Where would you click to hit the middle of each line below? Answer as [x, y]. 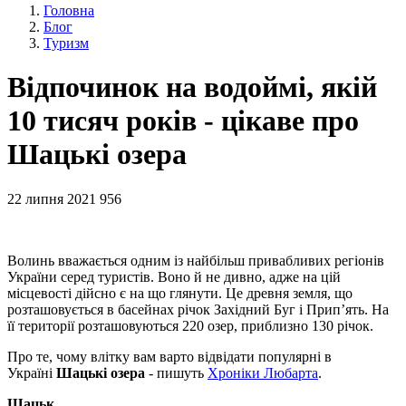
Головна [69, 10]
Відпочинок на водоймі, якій [192, 87]
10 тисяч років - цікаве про [183, 121]
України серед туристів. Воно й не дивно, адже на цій [174, 276]
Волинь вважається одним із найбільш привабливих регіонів [196, 260]
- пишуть [176, 372]
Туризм [66, 43]
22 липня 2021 [52, 198]
